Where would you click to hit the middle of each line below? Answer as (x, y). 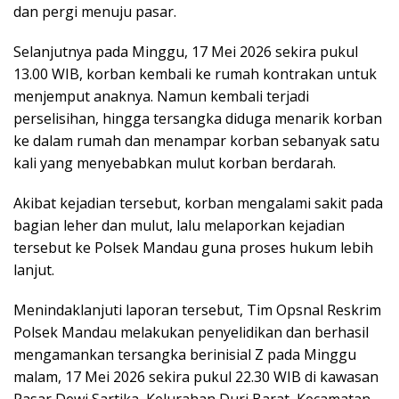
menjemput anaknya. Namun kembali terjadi (161, 96)
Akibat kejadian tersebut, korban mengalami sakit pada (198, 203)
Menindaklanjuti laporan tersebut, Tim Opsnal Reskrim (197, 309)
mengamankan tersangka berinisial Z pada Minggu (185, 354)
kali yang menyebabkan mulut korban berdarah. (175, 163)
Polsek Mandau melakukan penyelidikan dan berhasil (191, 332)
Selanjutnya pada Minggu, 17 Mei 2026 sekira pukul (186, 51)
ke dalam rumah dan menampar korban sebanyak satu (196, 140)
